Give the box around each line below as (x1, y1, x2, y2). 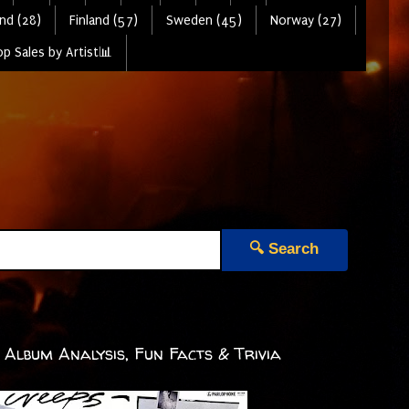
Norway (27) (269, 12, 341, 28)
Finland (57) (68, 12, 138, 28)
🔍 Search (248, 239, 319, 257)
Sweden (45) (165, 12, 242, 28)
